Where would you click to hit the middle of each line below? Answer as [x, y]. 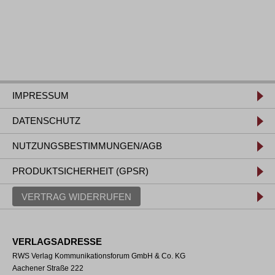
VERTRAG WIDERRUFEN [76, 196]
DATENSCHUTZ [46, 121]
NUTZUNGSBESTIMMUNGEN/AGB [87, 146]
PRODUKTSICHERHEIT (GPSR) [80, 171]
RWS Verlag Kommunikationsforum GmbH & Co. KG [99, 256]
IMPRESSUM [41, 95]
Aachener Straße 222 [48, 268]
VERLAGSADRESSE [57, 242]
